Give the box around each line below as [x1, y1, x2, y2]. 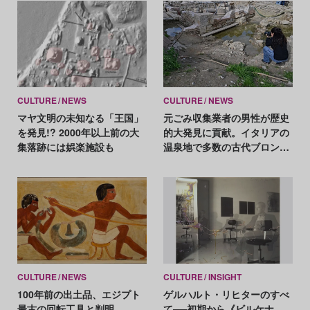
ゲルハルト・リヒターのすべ [163, 286, 289, 301]
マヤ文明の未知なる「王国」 [17, 111, 143, 125]
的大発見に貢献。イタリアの [163, 125, 289, 140]
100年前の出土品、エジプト [17, 286, 140, 301]
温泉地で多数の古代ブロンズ [163, 140, 289, 154]
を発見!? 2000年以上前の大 [17, 125, 139, 140]
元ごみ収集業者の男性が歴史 [163, 111, 289, 125]
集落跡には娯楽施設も [17, 140, 114, 154]
